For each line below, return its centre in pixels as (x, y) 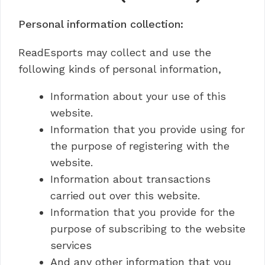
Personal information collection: (101, 24)
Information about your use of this (138, 96)
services (71, 245)
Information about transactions (130, 179)
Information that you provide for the (143, 212)
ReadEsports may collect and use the (115, 52)
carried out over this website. (125, 195)
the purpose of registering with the (140, 146)
